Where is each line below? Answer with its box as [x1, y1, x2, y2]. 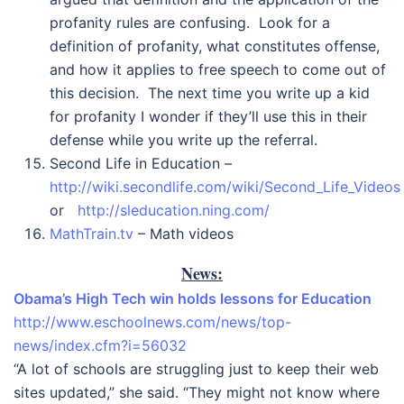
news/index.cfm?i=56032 [14, 336, 187, 354]
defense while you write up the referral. [50, 131, 317, 149]
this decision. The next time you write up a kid [50, 84, 370, 102]
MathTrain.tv [50, 225, 133, 243]
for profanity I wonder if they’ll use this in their [50, 107, 367, 125]
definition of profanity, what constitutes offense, [50, 37, 380, 55]
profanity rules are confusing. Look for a [50, 14, 330, 32]
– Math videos [133, 225, 234, 243]
